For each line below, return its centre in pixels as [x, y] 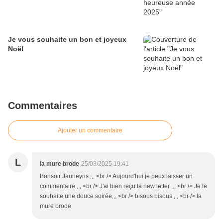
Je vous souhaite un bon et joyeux [67, 39]
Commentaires [43, 106]
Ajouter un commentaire [90, 130]
